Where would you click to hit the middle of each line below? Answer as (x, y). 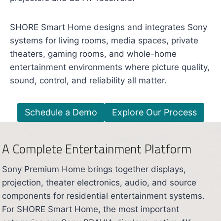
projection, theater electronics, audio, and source (99, 182)
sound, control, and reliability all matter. (88, 81)
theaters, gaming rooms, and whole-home (93, 54)
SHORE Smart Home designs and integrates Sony (109, 27)
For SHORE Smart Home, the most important (91, 209)
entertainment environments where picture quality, (110, 67)
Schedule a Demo (61, 112)
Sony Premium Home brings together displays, (94, 169)
